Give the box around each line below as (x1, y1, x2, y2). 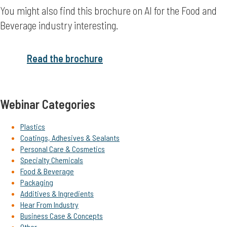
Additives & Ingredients (20, 188, 94, 199)
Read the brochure (27, 52, 103, 64)
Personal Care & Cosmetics (20, 144, 105, 154)
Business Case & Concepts (20, 211, 103, 221)
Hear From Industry (20, 200, 79, 210)
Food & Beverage (20, 166, 74, 176)
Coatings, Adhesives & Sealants (20, 133, 120, 143)
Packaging (20, 177, 53, 187)
